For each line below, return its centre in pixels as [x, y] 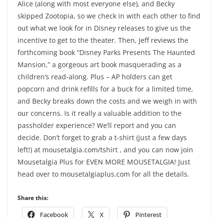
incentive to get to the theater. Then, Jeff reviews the [103, 40]
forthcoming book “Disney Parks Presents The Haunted [106, 53]
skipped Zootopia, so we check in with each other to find [109, 16]
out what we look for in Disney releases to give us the [104, 28]
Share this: [33, 198]
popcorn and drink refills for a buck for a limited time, [105, 89]
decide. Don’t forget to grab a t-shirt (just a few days [102, 138]
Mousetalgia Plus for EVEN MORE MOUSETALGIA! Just [104, 162]
